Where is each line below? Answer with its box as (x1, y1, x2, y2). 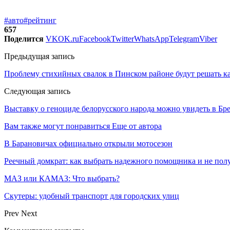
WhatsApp (134, 34, 169, 43)
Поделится (4, 34, 44, 43)
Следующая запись (4, 86, 70, 95)
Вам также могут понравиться (4, 121, 110, 130)
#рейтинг (24, 15, 56, 25)
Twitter (111, 34, 134, 43)
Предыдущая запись (4, 51, 74, 61)
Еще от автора (112, 121, 162, 130)
